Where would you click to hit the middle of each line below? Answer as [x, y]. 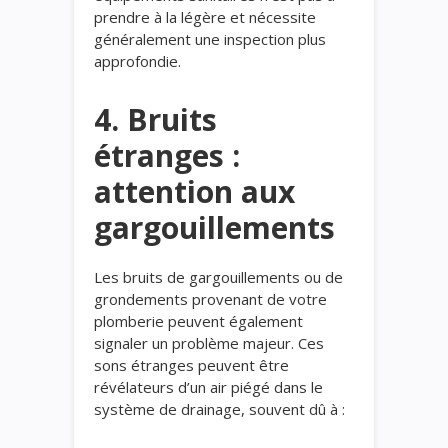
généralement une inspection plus [210, 38]
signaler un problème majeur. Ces [209, 342]
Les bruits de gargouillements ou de [218, 276]
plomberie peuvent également [198, 320]
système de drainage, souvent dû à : [219, 408]
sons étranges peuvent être [191, 364]
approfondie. [137, 60]
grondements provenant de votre [210, 298]
